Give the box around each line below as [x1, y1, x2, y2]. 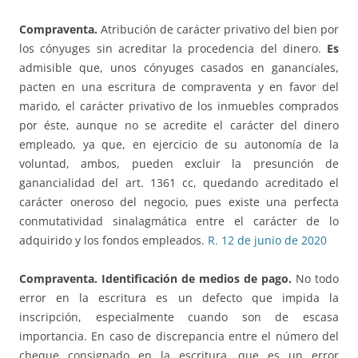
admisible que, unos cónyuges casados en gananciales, [19, 60, 339, 76]
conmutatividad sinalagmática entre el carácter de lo [19, 213, 339, 229]
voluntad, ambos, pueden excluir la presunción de [19, 156, 339, 172]
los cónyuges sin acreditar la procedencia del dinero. [19, 41, 327, 57]
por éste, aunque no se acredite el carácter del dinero [19, 117, 339, 133]
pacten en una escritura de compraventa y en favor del [19, 79, 339, 95]
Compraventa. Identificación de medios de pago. [19, 271, 296, 287]
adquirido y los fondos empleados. [19, 233, 208, 249]
